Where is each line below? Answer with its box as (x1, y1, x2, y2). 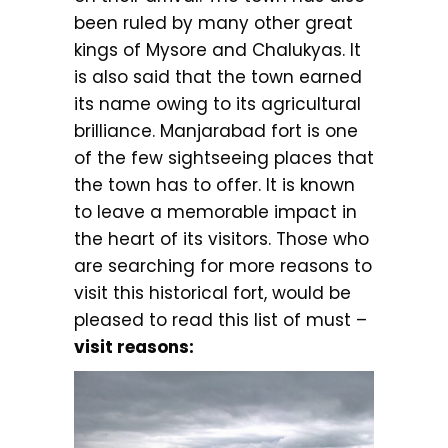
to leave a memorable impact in (74, 200, 357, 224)
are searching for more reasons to (74, 254, 372, 278)
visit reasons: (74, 335, 194, 359)
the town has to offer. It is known (74, 173, 355, 197)
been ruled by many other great (74, 11, 353, 35)
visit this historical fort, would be (74, 281, 351, 305)
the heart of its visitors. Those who (74, 227, 369, 251)
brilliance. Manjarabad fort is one (74, 119, 358, 143)
